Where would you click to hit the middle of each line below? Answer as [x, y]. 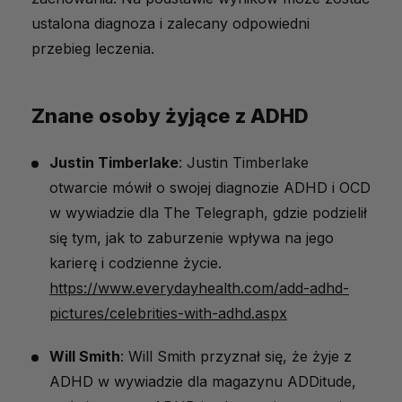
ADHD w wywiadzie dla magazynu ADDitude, [203, 382]
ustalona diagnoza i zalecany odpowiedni [170, 24]
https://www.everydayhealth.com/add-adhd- [199, 288]
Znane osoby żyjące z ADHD [170, 116]
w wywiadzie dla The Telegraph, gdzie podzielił [208, 213]
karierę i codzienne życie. [135, 263]
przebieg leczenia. [93, 49]
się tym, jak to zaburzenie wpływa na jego [192, 238]
